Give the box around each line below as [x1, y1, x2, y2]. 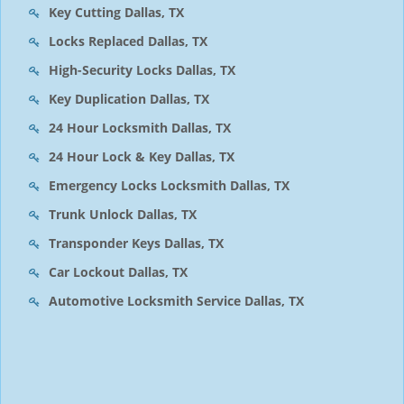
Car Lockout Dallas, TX [49, 263, 188, 280]
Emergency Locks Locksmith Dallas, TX [49, 177, 289, 194]
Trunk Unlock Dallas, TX [49, 206, 197, 223]
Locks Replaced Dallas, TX [49, 32, 207, 50]
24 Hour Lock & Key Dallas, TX [49, 148, 234, 165]
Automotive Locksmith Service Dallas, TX [49, 292, 304, 309]
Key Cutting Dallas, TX [49, 4, 184, 21]
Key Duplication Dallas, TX [49, 90, 209, 107]
